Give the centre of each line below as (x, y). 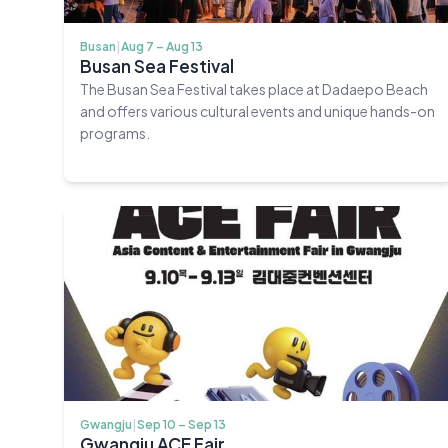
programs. (115, 132)
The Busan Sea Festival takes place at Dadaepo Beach (254, 88)
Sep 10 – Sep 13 (181, 424)
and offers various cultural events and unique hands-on (257, 110)
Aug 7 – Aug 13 (162, 46)
